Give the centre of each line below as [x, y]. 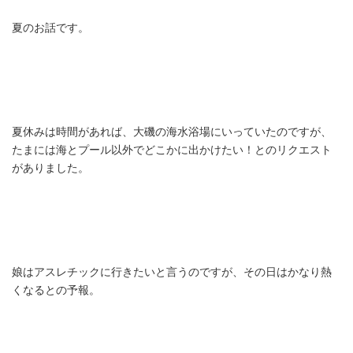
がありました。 [50, 168]
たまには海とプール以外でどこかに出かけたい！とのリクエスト [172, 150]
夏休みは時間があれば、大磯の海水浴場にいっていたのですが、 [172, 132]
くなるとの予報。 [56, 290]
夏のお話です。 [50, 28]
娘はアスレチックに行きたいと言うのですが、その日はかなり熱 [172, 272]
